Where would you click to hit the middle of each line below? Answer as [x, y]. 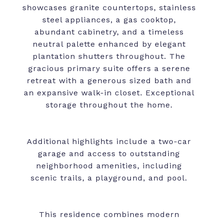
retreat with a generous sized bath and [109, 81]
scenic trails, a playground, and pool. [109, 178]
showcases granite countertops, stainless [109, 8]
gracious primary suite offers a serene [109, 69]
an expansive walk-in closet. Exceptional [109, 93]
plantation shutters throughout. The [109, 56]
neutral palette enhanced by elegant [109, 44]
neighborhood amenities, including [109, 166]
